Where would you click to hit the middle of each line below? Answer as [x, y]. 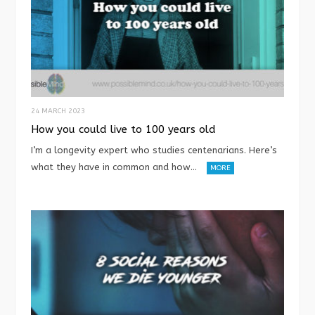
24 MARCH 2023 [58, 111]
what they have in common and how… [114, 167]
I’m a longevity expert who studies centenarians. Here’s [154, 150]
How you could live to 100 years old [123, 130]
